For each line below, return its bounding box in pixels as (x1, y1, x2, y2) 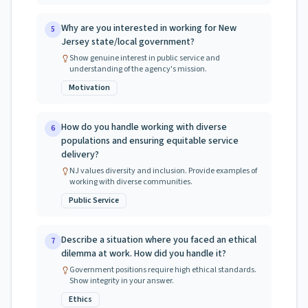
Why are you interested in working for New (61, 21, 236, 35)
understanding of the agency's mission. (69, 63, 207, 75)
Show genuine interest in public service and (69, 52, 220, 64)
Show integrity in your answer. (69, 275, 174, 287)
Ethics (69, 294, 92, 305)
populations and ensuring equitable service (61, 134, 239, 148)
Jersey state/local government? (61, 35, 195, 49)
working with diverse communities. (69, 176, 192, 188)
